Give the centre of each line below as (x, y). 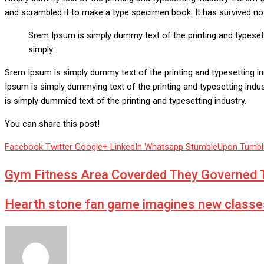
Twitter (59, 147)
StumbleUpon (212, 147)
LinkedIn (126, 147)
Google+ (91, 147)
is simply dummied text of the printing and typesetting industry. (126, 101)
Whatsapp (164, 147)
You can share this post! (52, 124)
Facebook (24, 147)
